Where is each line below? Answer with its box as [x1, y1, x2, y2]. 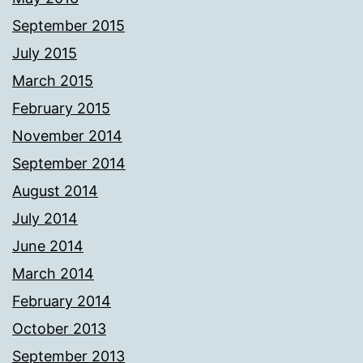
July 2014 [12, 210, 78, 228]
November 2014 [12, 127, 122, 145]
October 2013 [12, 320, 106, 338]
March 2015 [12, 72, 93, 90]
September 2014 [12, 155, 126, 173]
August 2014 [12, 182, 98, 200]
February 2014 [12, 293, 111, 310]
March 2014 [12, 265, 94, 283]
